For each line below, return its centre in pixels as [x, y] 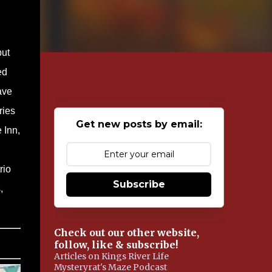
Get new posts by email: [139, 124]
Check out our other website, [126, 233]
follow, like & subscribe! [116, 245]
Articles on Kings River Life [111, 256]
